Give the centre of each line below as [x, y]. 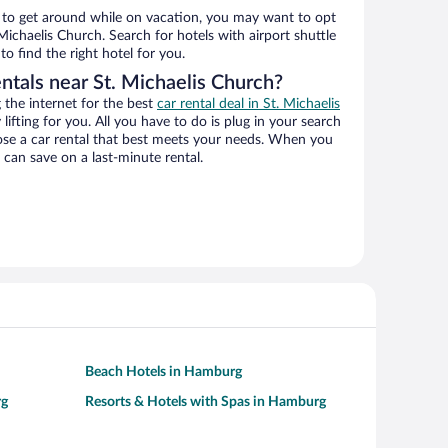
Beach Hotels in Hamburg [163, 372]
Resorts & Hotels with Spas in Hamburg [205, 402]
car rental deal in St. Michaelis [248, 104]
